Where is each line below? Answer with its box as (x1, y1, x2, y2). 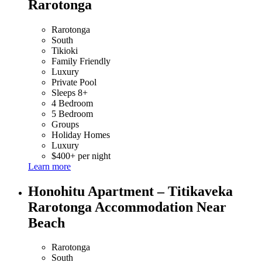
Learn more (28, 161, 71, 171)
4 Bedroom (51, 98, 93, 108)
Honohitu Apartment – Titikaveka (28, 183, 233, 199)
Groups (51, 119, 79, 129)
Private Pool (51, 77, 96, 87)
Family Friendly (51, 56, 111, 66)
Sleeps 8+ (51, 87, 88, 98)
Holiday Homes (51, 129, 110, 140)
